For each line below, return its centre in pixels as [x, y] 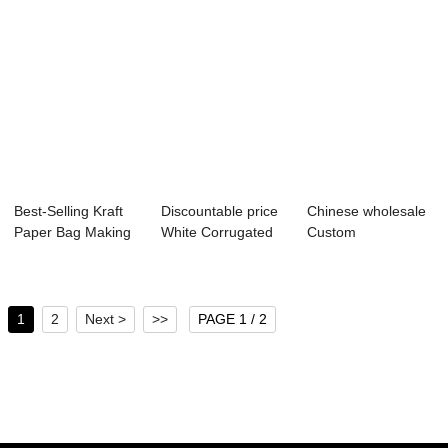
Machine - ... [54, 253]
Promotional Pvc [359, 253]
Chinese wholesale [367, 211]
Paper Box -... [204, 253]
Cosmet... [338, 274]
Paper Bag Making [73, 232]
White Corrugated [216, 232]
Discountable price [219, 211]
